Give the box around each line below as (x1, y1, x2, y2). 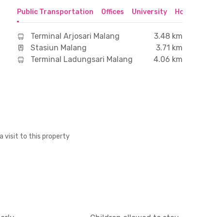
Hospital (174, 8, 204, 16)
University (131, 8, 167, 16)
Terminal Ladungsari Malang (30, 55, 133, 64)
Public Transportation (16, 8, 93, 16)
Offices (101, 8, 124, 16)
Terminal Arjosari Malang (30, 31, 120, 41)
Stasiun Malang (30, 43, 87, 52)
